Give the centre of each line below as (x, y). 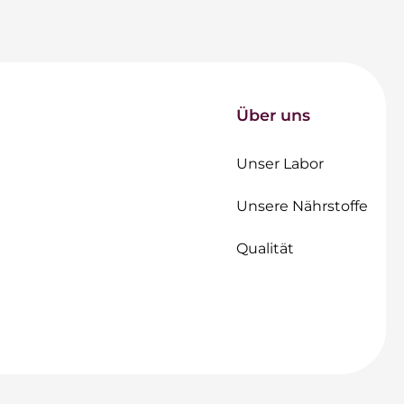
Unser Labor (280, 163)
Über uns (273, 115)
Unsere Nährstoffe (302, 207)
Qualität (265, 249)
